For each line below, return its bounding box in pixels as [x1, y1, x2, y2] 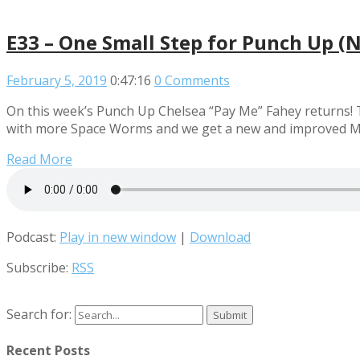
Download [190, 227, 251, 246]
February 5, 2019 [6, 71, 107, 89]
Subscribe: [6, 258, 72, 276]
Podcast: [6, 227, 59, 246]
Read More [6, 149, 72, 168]
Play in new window [59, 227, 176, 246]
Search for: [6, 305, 72, 323]
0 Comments [154, 71, 230, 89]
